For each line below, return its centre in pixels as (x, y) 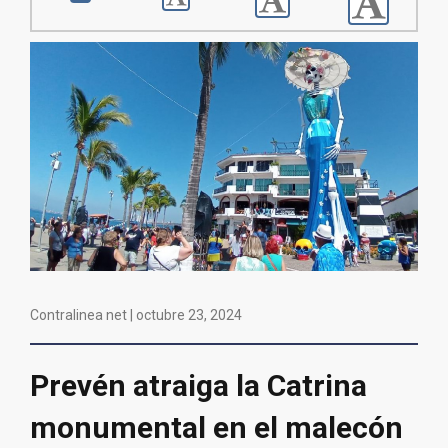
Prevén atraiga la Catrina (198, 385)
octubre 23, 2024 (189, 314)
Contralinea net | (83, 314)
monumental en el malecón (216, 427)
